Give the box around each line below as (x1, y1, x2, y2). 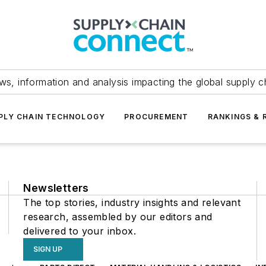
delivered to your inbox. (23, 225, 136, 237)
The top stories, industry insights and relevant (23, 197, 241, 208)
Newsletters (23, 182, 89, 194)
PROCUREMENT (124, 112, 189, 121)
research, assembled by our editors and (23, 211, 213, 223)
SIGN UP (33, 245, 63, 254)
